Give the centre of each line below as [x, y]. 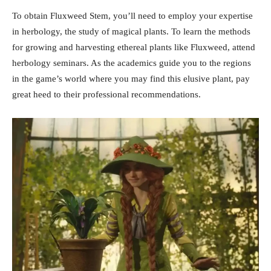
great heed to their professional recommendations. [106, 94]
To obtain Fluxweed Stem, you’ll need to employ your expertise [132, 15]
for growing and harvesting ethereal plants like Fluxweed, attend [134, 47]
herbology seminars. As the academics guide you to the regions [132, 63]
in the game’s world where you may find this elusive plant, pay [131, 78]
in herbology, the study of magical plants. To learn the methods [131, 31]
